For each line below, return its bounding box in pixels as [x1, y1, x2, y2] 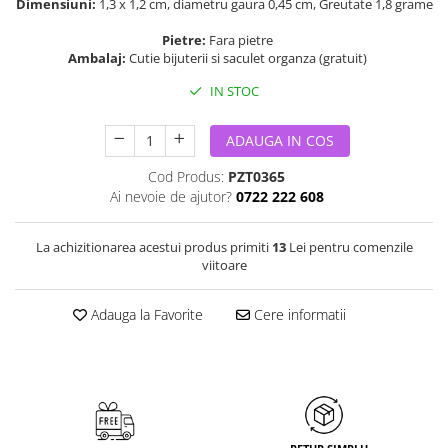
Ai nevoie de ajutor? [109, 187, 232, 206]
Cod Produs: [148, 167, 224, 186]
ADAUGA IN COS [225, 131, 334, 150]
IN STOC [207, 82, 259, 100]
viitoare [201, 256, 247, 274]
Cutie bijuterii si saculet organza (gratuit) [129, 49, 370, 67]
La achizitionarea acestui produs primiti [35, 238, 272, 256]
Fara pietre [209, 31, 276, 49]
